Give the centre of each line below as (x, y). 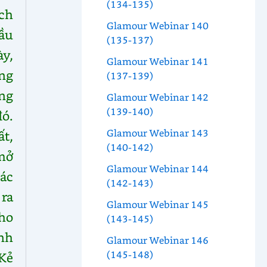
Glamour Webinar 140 (157, 26)
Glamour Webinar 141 (157, 61)
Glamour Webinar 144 (157, 169)
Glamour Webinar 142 (157, 97)
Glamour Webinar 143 (157, 133)
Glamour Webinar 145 (157, 204)
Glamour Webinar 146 (157, 240)
